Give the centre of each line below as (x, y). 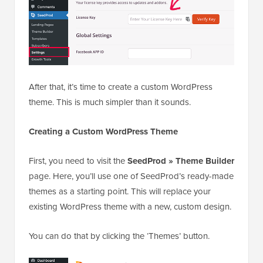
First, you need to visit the (78, 161)
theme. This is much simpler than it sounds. (110, 102)
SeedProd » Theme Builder (181, 161)
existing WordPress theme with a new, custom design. (130, 207)
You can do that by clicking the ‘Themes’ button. (119, 236)
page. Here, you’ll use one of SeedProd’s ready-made (131, 176)
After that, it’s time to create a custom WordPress (121, 87)
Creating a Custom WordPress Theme (103, 132)
